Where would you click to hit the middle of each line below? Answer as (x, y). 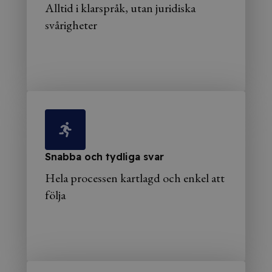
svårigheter (71, 25)
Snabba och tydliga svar (104, 157)
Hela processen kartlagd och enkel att (135, 178)
